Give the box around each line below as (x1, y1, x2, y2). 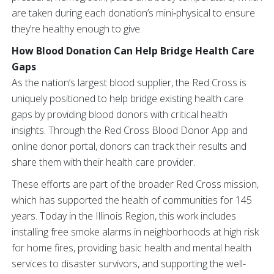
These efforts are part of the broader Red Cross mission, (12, 177, 259, 191)
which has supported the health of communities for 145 (12, 193, 252, 207)
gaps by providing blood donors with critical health (12, 108, 228, 121)
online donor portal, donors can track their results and (12, 139, 246, 153)
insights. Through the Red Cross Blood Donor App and (12, 124, 248, 137)
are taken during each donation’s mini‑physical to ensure (12, 6, 255, 20)
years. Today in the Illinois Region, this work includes (12, 209, 236, 223)
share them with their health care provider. (12, 155, 195, 169)
